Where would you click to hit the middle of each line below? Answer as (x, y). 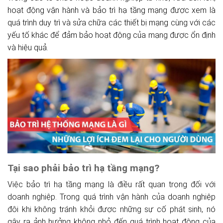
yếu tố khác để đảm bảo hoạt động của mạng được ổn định (111, 35)
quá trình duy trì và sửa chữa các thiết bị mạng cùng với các (111, 22)
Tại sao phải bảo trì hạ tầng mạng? (83, 168)
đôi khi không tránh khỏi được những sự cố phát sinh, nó (111, 210)
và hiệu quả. (28, 47)
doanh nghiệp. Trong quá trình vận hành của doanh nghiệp (111, 197)
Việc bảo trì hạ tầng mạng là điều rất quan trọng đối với (111, 185)
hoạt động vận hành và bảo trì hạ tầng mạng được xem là (111, 10)
